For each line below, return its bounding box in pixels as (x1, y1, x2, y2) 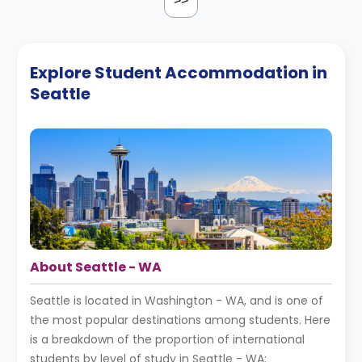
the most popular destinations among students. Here (30, 312, 330, 328)
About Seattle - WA (30, 258, 162, 276)
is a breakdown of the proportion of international (30, 331, 305, 347)
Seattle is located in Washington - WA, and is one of (30, 293, 323, 309)
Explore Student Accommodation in (30, 61, 327, 84)
